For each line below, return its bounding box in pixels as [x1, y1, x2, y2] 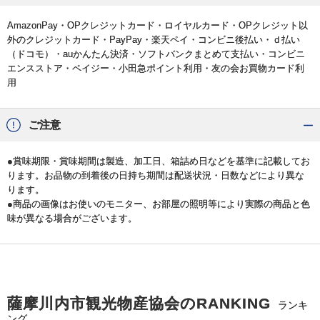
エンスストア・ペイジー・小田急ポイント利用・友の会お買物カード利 [7, 62, 304, 74]
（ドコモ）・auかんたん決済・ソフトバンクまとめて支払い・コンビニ [7, 48, 305, 59]
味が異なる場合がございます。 [7, 212, 137, 224]
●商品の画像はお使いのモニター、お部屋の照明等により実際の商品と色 [7, 198, 310, 209]
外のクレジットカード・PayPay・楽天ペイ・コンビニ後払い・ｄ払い [7, 34, 300, 45]
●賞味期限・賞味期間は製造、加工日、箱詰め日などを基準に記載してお [7, 155, 310, 166]
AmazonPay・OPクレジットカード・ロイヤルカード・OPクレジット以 [7, 19, 308, 31]
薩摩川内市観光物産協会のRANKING [7, 294, 271, 311]
